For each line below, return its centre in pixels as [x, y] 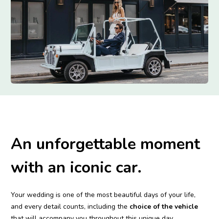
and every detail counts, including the [70, 206]
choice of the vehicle [164, 206]
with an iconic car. [77, 167]
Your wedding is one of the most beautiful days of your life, [103, 195]
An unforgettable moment [106, 144]
